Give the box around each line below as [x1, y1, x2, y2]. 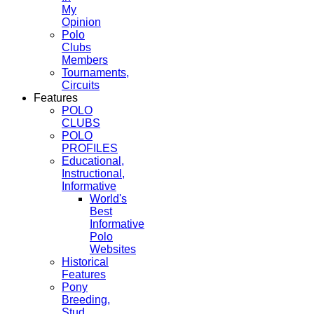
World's [90, 192, 127, 205]
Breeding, [62, 293, 110, 306]
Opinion [62, 15, 101, 28]
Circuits [62, 78, 100, 91]
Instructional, [62, 167, 125, 179]
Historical [62, 255, 109, 268]
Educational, [62, 154, 124, 167]
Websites [90, 243, 136, 255]
